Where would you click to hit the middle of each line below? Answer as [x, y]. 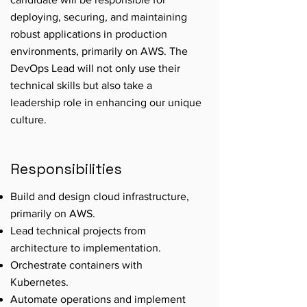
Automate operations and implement [98, 299]
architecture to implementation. [86, 248]
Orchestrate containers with [76, 265]
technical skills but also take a [81, 85]
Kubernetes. [39, 282]
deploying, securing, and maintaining [99, 17]
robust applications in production [89, 34]
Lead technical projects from [78, 231]
